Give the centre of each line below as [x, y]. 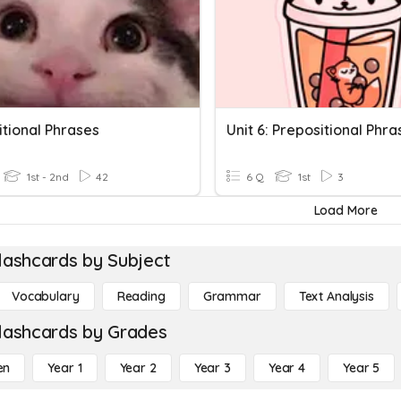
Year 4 [286, 368]
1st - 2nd [47, 177]
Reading [141, 296]
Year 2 [138, 368]
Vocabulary [46, 296]
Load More [346, 210]
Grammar [232, 296]
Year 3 [212, 368]
